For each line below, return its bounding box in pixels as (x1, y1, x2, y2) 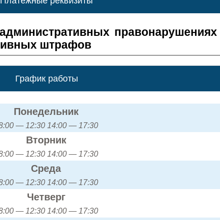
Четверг (27, 191, 65, 202)
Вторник (26, 134, 66, 145)
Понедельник (13, 106, 79, 117)
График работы (15, 73, 78, 83)
